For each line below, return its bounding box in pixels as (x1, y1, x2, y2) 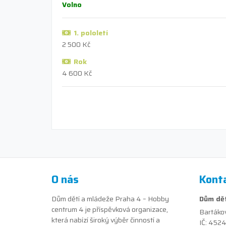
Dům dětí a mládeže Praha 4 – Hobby (51, 193, 169, 204)
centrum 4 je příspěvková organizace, (51, 203, 168, 215)
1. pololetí (73, 27, 108, 38)
